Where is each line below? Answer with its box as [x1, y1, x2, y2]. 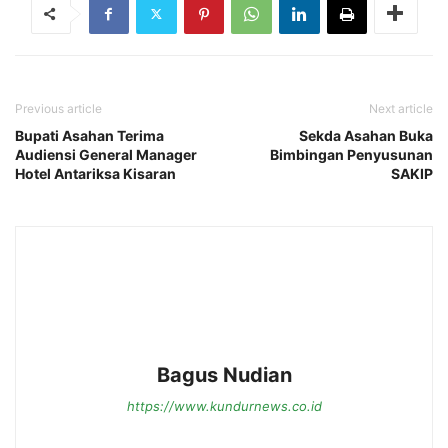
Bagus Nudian [156, 362, 292, 387]
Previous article [15, 100, 102, 116]
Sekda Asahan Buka [299, 126, 433, 144]
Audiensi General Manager [15, 145, 197, 163]
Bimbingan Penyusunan [270, 145, 433, 163]
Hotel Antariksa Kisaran [15, 164, 176, 182]
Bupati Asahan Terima [15, 126, 164, 144]
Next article [369, 100, 433, 116]
